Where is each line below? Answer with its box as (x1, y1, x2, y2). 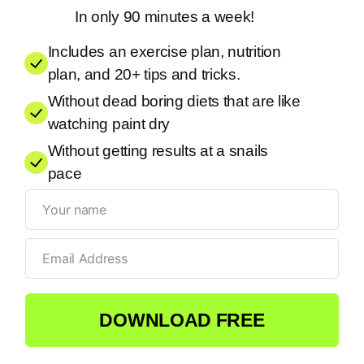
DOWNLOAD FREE (99, 310, 265, 331)
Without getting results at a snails (47, 142, 268, 159)
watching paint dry (47, 115, 171, 132)
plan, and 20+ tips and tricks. (47, 66, 240, 83)
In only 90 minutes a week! (74, 8, 255, 25)
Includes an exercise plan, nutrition (47, 43, 281, 60)
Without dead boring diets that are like (47, 93, 301, 110)
